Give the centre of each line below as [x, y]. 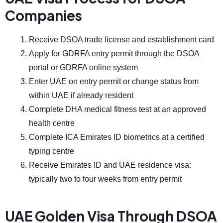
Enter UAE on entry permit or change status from [114, 82]
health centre [52, 123]
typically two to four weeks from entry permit [105, 179]
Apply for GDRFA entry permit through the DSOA [114, 54]
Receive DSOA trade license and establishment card [121, 40]
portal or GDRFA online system [83, 68]
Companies [44, 15]
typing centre [52, 151]
